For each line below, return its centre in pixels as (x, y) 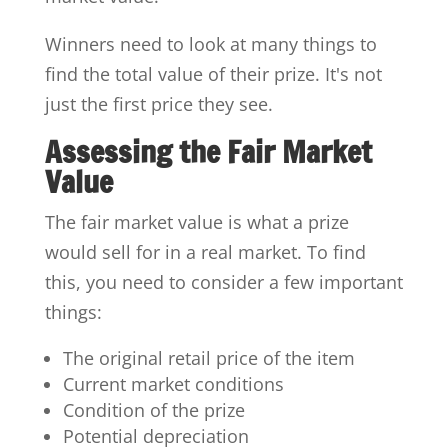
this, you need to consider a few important (223, 281)
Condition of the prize (153, 409)
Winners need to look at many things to (210, 43)
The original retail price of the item (208, 357)
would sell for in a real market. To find (205, 251)
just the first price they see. (158, 103)
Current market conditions (173, 383)
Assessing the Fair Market (208, 151)
